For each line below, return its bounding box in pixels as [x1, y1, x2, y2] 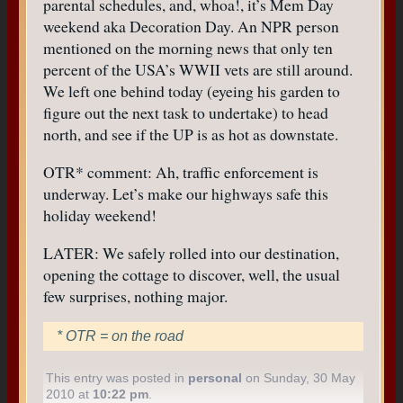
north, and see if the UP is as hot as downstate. [42, 123, 338, 146]
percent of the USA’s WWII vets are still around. [42, 58, 353, 81]
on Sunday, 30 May [242, 371, 356, 386]
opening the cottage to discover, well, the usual [42, 263, 340, 285]
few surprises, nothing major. [42, 284, 228, 307]
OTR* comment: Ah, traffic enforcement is [42, 161, 318, 184]
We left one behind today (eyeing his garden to [42, 80, 340, 103]
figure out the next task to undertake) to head [42, 102, 328, 124]
